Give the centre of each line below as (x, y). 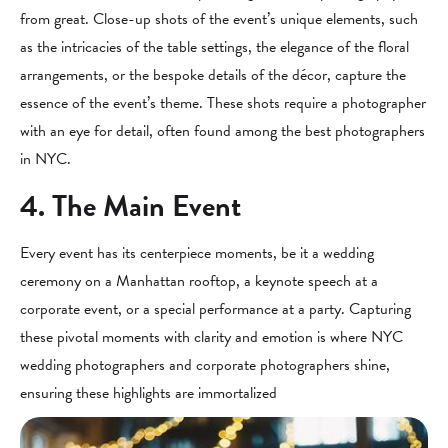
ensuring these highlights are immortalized (148, 393)
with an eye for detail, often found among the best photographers (222, 131)
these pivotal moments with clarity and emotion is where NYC (211, 337)
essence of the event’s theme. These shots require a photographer (223, 103)
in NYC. (45, 159)
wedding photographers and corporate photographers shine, (205, 365)
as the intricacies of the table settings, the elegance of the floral (214, 47)
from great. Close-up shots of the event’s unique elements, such (219, 19)
